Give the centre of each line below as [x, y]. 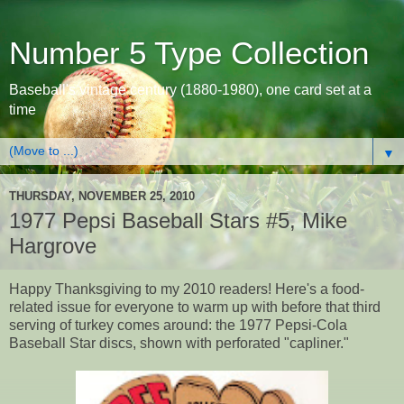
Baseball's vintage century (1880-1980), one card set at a [190, 90]
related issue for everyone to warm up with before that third [195, 307]
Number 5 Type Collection [189, 53]
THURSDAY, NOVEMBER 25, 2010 [102, 196]
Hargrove [53, 246]
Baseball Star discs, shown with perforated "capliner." [179, 343]
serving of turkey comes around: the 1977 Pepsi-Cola [178, 325]
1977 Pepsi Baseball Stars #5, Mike [178, 220]
